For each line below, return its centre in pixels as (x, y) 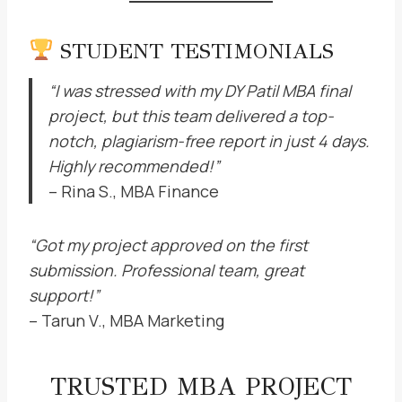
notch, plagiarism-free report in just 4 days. (209, 141)
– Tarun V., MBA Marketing (127, 320)
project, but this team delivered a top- (191, 116)
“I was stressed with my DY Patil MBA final (200, 91)
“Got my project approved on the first (168, 245)
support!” (64, 295)
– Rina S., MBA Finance (134, 191)
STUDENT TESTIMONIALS (194, 51)
